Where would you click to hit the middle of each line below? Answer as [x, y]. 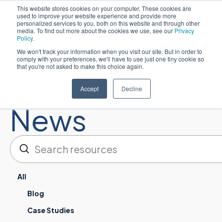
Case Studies [51, 210]
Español [190, 18]
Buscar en [33, 157]
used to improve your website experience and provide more [97, 16]
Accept [89, 88]
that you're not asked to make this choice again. [80, 66]
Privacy [184, 30]
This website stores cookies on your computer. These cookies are [104, 8]
